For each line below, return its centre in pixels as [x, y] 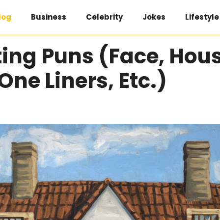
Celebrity [104, 17]
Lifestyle [202, 17]
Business [49, 17]
